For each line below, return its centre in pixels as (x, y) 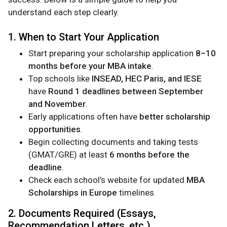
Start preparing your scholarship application (112, 53)
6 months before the (149, 155)
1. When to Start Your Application (84, 37)
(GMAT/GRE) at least (69, 155)
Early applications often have (84, 117)
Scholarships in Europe (73, 193)
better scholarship (175, 117)
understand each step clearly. (64, 12)
